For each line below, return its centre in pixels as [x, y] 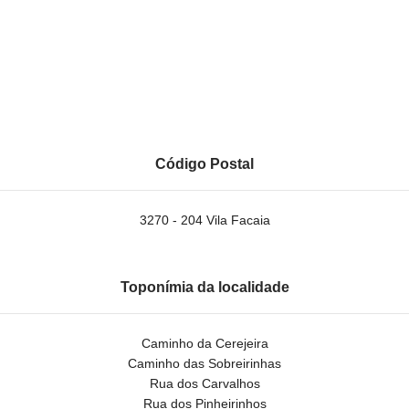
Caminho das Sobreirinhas [204, 363]
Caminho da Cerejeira [204, 343]
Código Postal [204, 164]
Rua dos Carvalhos [204, 383]
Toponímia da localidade [204, 287]
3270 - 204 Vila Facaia [204, 220]
